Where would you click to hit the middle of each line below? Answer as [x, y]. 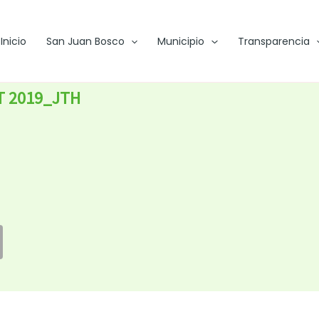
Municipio [181, 41]
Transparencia [273, 41]
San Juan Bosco [85, 41]
